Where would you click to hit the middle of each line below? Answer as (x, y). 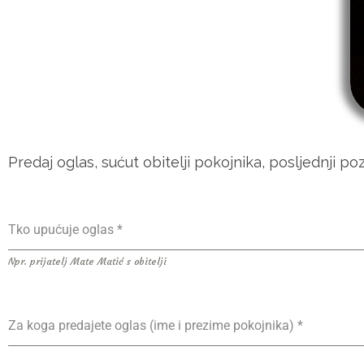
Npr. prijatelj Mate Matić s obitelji (87, 262)
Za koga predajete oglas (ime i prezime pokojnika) (153, 326)
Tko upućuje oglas (63, 230)
